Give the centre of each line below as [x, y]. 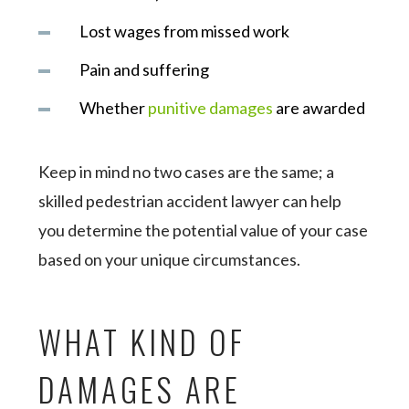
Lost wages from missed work [185, 31]
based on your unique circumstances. [170, 259]
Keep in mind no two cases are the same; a [187, 172]
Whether [114, 108]
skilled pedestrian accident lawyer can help [190, 201]
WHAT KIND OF [142, 341]
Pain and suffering [145, 69]
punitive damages [211, 108]
